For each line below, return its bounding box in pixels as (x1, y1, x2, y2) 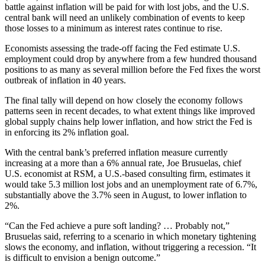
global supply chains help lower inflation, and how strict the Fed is (5, 117, 252, 127)
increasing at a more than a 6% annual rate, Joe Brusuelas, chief (5, 158, 241, 169)
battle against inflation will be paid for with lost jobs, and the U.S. (5, 2, 249, 12)
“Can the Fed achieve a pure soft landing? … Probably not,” (5, 221, 230, 231)
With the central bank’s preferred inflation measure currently (5, 147, 228, 158)
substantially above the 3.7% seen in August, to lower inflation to (5, 190, 247, 201)
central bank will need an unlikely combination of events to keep (5, 12, 245, 23)
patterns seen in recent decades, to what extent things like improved (5, 106, 255, 117)
